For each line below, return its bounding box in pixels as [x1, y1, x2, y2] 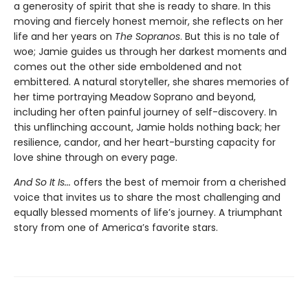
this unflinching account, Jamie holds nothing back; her [14, 120, 280, 135]
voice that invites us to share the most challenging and [14, 190, 280, 205]
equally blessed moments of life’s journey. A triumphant [14, 206, 283, 220]
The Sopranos [115, 30, 180, 44]
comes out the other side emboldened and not [14, 60, 242, 74]
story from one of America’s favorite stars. [14, 221, 218, 235]
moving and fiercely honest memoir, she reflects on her [14, 14, 283, 29]
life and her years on [14, 30, 115, 44]
